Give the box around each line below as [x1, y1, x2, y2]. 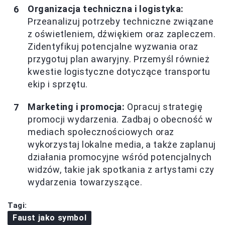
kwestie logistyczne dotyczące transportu [28, 66, 211, 77]
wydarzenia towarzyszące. [28, 177, 143, 188]
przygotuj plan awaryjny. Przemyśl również [28, 54, 210, 65]
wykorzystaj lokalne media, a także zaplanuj [28, 139, 216, 150]
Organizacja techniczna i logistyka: [28, 4, 184, 15]
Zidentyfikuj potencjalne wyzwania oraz [28, 41, 198, 52]
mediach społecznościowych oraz [28, 127, 175, 138]
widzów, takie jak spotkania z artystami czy [28, 164, 214, 175]
